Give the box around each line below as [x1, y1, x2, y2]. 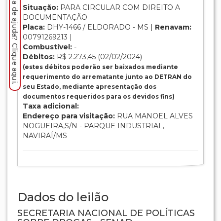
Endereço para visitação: [23, 111, 115, 121]
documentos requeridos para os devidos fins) [23, 93, 175, 101]
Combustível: [23, 42, 72, 52]
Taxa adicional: [23, 102, 79, 111]
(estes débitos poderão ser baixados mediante [23, 63, 178, 71]
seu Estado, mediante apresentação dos [23, 83, 156, 91]
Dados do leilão [17, 190, 109, 205]
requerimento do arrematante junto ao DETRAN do [23, 73, 192, 81]
